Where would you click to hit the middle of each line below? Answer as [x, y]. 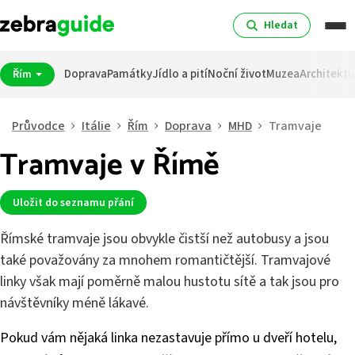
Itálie [96, 126]
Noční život [237, 74]
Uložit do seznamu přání [73, 202]
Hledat [281, 26]
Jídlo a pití [179, 74]
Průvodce [38, 126]
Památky [129, 74]
